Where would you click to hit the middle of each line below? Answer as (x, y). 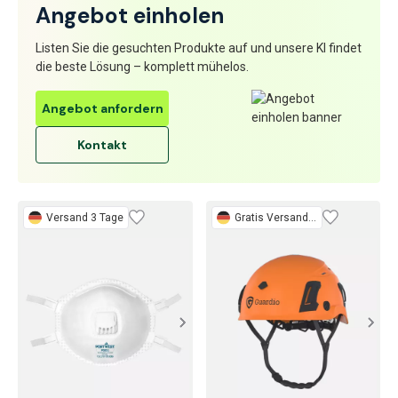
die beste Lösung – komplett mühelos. (142, 66)
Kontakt (102, 145)
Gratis (249, 217)
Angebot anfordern (102, 109)
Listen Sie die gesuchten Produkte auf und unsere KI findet (199, 48)
